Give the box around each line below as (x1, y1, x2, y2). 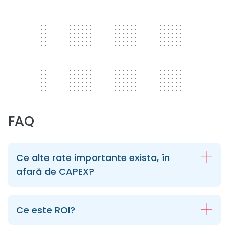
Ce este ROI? (16, 203, 75, 216)
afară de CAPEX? (16, 165, 94, 178)
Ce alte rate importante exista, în (16, 151, 170, 164)
